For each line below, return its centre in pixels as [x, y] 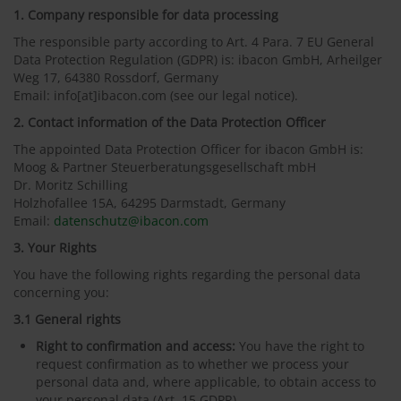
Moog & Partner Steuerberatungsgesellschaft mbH [165, 167]
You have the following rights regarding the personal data [187, 274]
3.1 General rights [67, 319]
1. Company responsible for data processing [146, 15]
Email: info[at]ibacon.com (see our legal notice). [156, 95]
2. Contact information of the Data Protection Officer [170, 122]
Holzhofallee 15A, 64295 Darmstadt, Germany [149, 203]
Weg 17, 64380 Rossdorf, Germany [116, 77]
